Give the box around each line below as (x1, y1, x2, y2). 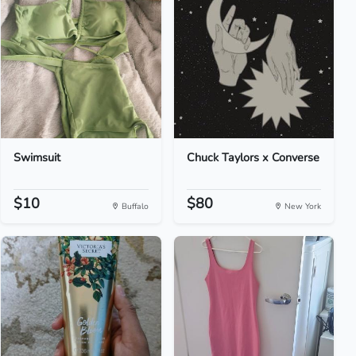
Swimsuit (14, 149, 61, 165)
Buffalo (118, 200, 149, 212)
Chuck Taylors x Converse (186, 149, 319, 165)
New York (281, 200, 321, 212)
